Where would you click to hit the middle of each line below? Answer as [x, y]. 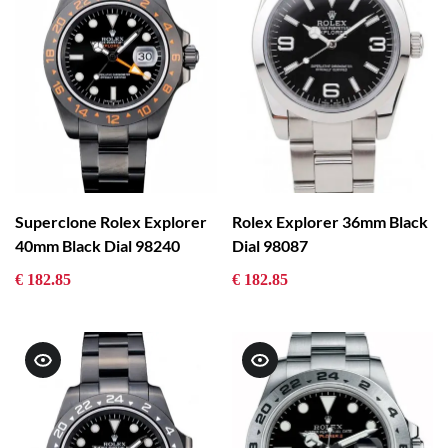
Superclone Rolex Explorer [111, 221]
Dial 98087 [269, 245]
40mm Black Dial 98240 [97, 245]
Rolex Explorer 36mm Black [329, 221]
